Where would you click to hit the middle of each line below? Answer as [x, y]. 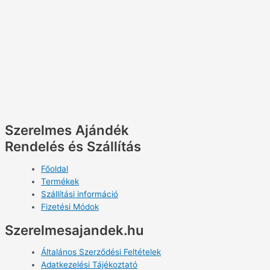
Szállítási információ [80, 194]
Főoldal [55, 169]
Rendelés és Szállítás [73, 146]
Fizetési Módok [70, 207]
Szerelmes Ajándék [67, 130]
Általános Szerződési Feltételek [101, 252]
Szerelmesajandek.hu [74, 230]
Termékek [60, 182]
